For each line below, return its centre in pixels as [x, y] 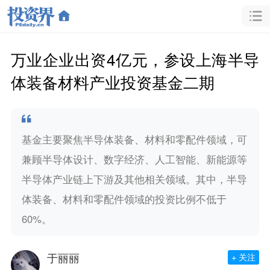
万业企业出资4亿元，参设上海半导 [135, 58]
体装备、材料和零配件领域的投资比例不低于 [124, 199]
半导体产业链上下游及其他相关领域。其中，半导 [134, 179]
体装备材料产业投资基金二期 [112, 81]
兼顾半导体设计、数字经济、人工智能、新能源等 [134, 159]
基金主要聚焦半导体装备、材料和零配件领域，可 [134, 139]
